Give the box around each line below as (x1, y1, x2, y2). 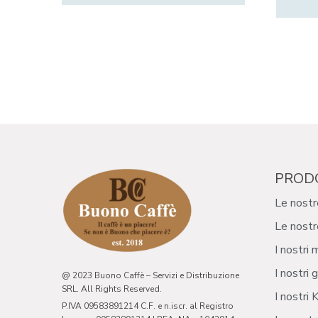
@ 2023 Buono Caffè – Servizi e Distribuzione (62, 270, 239, 282)
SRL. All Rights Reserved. (62, 283, 162, 295)
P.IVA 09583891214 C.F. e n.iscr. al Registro (62, 300, 234, 312)
